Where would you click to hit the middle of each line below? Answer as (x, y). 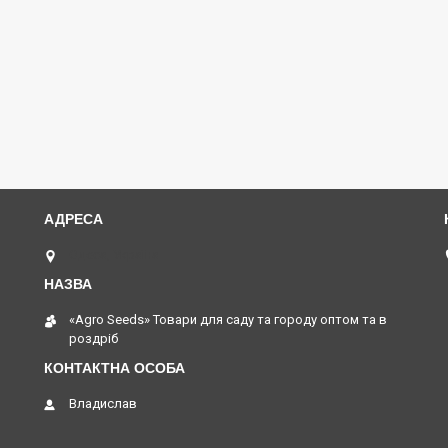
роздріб (93, 338)
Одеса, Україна (114, 254)
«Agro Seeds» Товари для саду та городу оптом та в (228, 319)
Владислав (103, 403)
